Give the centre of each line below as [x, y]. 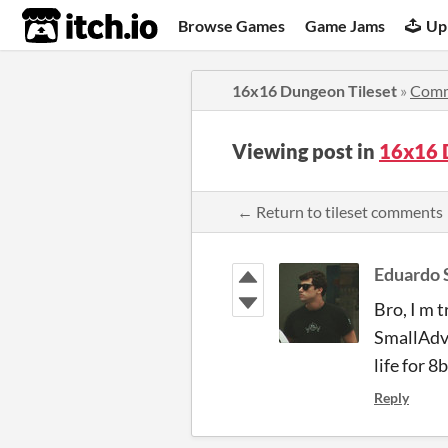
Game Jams [345, 25]
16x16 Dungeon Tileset [314, 90]
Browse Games [232, 25]
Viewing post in [305, 151]
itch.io [65, 26]
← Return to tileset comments [340, 211]
